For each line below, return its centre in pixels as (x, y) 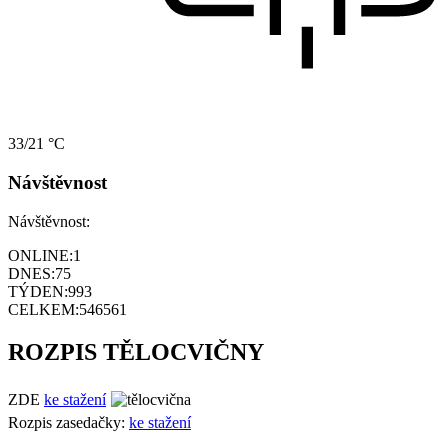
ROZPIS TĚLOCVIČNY (136, 351)
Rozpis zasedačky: (68, 422)
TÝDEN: (38, 291)
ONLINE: (40, 255)
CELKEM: (43, 309)
